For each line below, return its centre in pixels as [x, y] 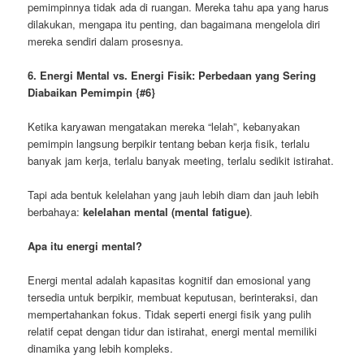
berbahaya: [56, 211]
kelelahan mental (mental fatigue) [167, 211]
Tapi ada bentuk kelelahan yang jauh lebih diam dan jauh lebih [173, 194]
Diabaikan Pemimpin [80, 92]
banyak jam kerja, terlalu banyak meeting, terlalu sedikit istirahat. [181, 160]
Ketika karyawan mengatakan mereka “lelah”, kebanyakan [164, 126]
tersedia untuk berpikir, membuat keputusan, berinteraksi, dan [173, 297]
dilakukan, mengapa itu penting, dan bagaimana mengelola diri [174, 24]
